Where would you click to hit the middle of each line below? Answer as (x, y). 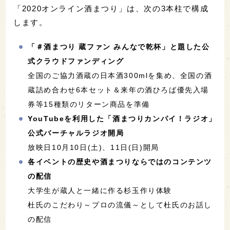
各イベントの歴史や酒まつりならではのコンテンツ (120, 162)
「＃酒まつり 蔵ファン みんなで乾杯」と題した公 (119, 47)
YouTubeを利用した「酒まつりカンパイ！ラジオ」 (122, 119)
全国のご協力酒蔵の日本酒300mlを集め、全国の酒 (120, 76)
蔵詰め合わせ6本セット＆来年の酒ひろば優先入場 (119, 90)
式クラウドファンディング (76, 61)
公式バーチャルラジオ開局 (76, 133)
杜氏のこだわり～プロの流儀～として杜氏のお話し (120, 205)
